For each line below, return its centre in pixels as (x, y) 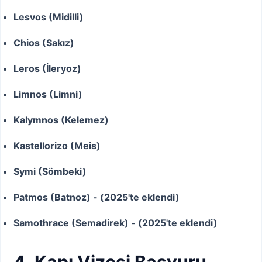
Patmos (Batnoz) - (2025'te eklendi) (96, 197)
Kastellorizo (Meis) (57, 145)
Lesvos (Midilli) (49, 17)
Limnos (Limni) (48, 94)
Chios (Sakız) (44, 42)
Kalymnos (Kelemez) (61, 120)
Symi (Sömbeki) (50, 171)
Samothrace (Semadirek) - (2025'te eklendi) (116, 223)
